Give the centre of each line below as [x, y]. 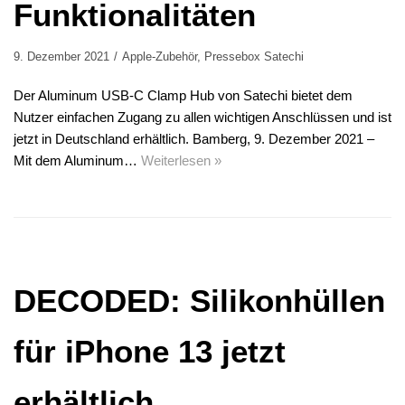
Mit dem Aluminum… [77, 161]
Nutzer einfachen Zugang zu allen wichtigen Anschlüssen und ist [202, 118]
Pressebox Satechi [254, 57]
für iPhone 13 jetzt [150, 352]
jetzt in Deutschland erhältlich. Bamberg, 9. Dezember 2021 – [194, 139]
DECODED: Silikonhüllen [199, 301]
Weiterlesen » [181, 161]
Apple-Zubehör [160, 57]
